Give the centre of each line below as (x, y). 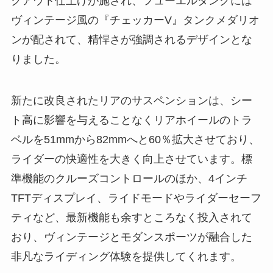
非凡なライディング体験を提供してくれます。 (127, 256)
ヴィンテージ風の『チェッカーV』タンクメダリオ (135, 20)
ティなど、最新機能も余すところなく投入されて (131, 217)
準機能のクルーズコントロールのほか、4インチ (129, 178)
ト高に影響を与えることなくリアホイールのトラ (131, 120)
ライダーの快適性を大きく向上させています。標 (131, 159)
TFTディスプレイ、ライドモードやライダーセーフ (136, 198)
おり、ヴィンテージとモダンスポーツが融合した (131, 237)
